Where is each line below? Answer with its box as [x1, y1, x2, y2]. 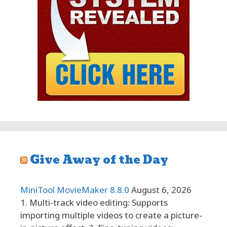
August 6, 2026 [131, 183, 192, 196]
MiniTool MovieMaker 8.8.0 [20, 183, 129, 196]
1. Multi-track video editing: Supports [20, 196, 168, 208]
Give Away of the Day [30, 150, 168, 169]
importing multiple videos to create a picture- [20, 209, 202, 221]
